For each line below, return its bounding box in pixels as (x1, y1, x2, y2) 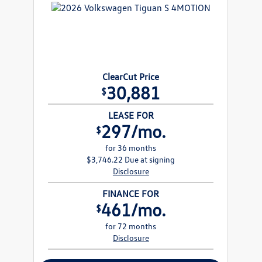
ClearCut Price (102, 71, 160, 83)
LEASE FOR (108, 109, 154, 122)
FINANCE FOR (102, 188, 160, 200)
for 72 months (105, 221, 157, 232)
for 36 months (105, 143, 157, 153)
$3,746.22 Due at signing (87, 154, 175, 165)
